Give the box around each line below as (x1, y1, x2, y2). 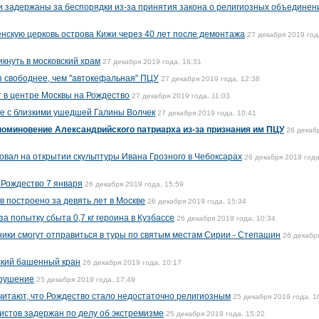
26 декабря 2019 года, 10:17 (83, 258, 182, 266)
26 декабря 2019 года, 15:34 (147, 197, 246, 205)
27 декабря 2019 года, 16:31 (103, 58, 202, 66)
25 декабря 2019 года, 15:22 (166, 310, 265, 318)
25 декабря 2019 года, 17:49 (36, 276, 135, 283)
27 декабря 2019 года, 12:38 (161, 75, 260, 83)
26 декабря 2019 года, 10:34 (177, 214, 276, 222)
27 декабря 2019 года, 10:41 (157, 109, 256, 117)
